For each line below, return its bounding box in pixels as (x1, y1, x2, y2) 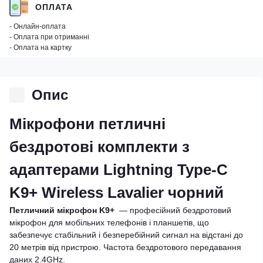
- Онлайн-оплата (9, 22, 66, 31)
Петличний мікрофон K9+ (9, 205, 117, 215)
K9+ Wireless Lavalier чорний (9, 184, 224, 201)
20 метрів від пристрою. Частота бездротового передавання (9, 242, 241, 252)
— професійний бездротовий (117, 205, 231, 215)
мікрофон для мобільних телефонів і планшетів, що (9, 218, 209, 227)
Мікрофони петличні (9, 115, 166, 133)
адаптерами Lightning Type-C (9, 161, 228, 178)
